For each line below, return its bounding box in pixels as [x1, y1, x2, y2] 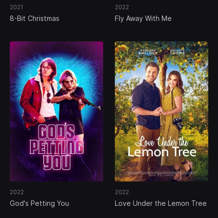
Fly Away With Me [115, 14, 172, 23]
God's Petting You [10, 199, 69, 208]
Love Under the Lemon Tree [115, 199, 207, 208]
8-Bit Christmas [10, 14, 59, 23]
